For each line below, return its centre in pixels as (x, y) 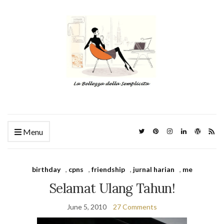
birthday (46, 169)
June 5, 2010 (87, 207)
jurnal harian (153, 169)
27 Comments (135, 207)
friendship (108, 169)
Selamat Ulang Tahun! (112, 188)
